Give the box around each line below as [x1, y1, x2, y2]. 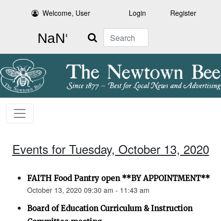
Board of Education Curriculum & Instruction [27, 204, 192, 214]
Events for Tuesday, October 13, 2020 [12, 140, 209, 158]
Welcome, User [42, 8, 91, 18]
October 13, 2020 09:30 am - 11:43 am [27, 185, 149, 195]
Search [81, 29, 104, 38]
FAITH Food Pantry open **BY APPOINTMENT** [27, 174, 210, 184]
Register [170, 8, 196, 18]
